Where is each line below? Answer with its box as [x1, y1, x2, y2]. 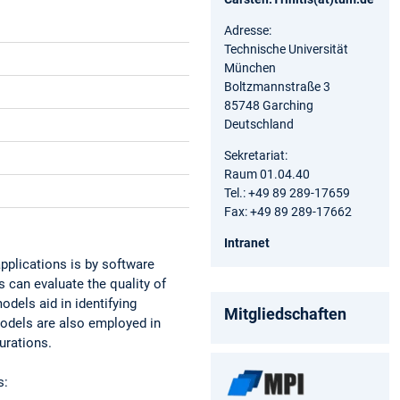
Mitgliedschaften [224, 304, 346, 323]
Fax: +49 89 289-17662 [224, 204, 352, 219]
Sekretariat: [224, 147, 287, 162]
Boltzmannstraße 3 [224, 79, 330, 94]
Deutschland [224, 116, 294, 131]
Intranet [224, 235, 270, 250]
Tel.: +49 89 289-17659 [224, 185, 350, 200]
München [224, 60, 276, 75]
